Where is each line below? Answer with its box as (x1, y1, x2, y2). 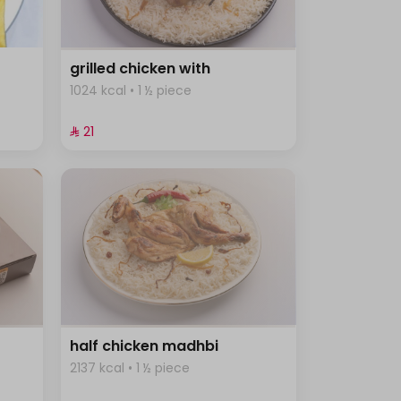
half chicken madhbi (70, 335, 219, 356)
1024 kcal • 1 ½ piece (70, 81, 192, 100)
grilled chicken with (70, 58, 211, 80)
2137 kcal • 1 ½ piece (70, 358, 191, 377)
